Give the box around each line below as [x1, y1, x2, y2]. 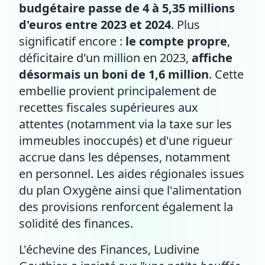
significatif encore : [19, 33, 125, 49]
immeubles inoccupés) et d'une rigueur [19, 132, 232, 148]
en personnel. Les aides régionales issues [19, 165, 244, 182]
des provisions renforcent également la [19, 198, 233, 215]
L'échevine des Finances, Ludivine [19, 241, 199, 257]
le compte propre [125, 33, 227, 49]
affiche [192, 49, 232, 66]
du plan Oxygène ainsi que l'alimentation [19, 182, 241, 198]
